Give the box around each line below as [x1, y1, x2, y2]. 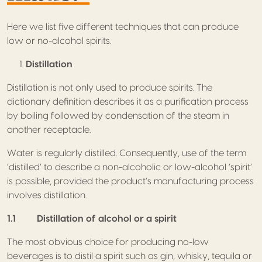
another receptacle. [7, 125, 91, 135]
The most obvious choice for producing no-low [7, 237, 209, 247]
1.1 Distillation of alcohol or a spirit [7, 213, 177, 223]
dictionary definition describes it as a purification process [7, 96, 249, 106]
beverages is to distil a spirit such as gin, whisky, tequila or [7, 251, 252, 261]
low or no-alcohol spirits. [7, 36, 111, 46]
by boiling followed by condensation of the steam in [7, 111, 229, 120]
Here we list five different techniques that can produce [7, 22, 239, 32]
